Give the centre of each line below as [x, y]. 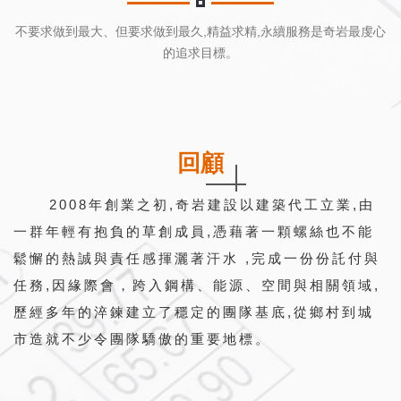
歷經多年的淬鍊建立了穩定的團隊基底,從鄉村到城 [194, 312]
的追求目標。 [200, 53]
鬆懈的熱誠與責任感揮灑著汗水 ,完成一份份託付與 [197, 259]
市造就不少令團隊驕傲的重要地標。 [142, 339]
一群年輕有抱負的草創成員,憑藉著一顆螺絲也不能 [194, 232]
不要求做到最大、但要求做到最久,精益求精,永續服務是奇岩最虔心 [200, 32]
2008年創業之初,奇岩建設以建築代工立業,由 [212, 205]
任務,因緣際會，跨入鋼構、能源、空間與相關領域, [197, 286]
